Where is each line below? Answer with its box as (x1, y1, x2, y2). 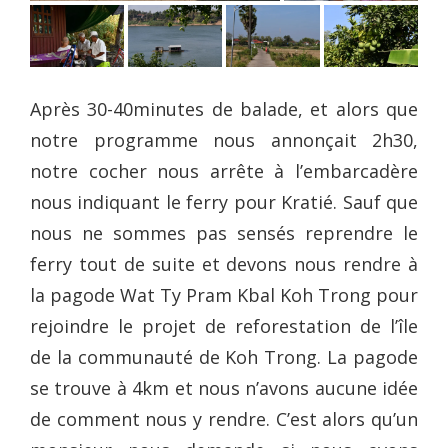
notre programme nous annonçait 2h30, (30, 127, 418, 152)
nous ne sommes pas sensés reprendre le (30, 220, 418, 245)
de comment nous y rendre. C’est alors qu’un (30, 406, 418, 431)
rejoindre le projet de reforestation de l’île (30, 313, 418, 338)
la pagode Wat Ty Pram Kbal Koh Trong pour (30, 282, 418, 307)
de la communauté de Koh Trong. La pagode (30, 344, 418, 369)
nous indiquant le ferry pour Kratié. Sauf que (30, 189, 418, 214)
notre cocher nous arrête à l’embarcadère (30, 158, 418, 183)
